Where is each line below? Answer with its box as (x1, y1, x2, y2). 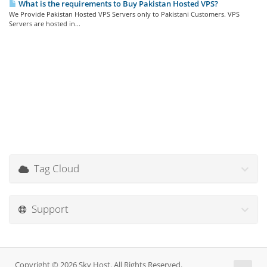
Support (27, 202, 69, 216)
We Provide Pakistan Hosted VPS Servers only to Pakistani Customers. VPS (9, 10, 240, 18)
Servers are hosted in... (9, 19, 80, 28)
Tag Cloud (29, 162, 79, 175)
